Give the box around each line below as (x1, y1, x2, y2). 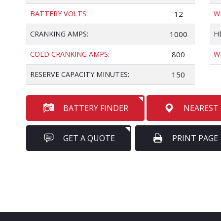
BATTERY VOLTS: (30, 9, 88, 18)
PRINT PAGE (172, 133, 218, 144)
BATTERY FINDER (63, 103, 128, 113)
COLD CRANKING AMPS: (30, 49, 110, 59)
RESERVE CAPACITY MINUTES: (30, 70, 129, 79)
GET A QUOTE (63, 133, 115, 144)
